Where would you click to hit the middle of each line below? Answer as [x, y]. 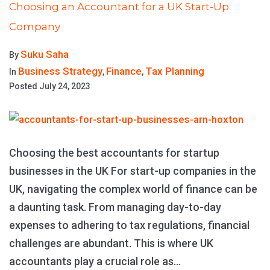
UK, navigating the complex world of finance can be [133, 189]
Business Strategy [60, 71]
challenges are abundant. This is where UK [111, 243]
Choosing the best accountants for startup [114, 153]
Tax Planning [175, 71]
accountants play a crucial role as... [95, 262]
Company [35, 27]
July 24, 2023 [65, 86]
